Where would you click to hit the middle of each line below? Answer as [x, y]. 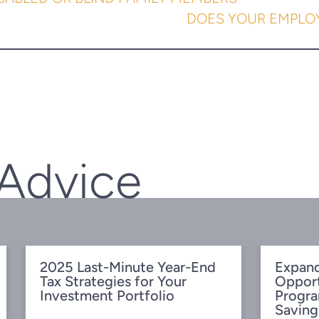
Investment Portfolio [108, 296]
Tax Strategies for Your [114, 282]
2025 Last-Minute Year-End [128, 267]
